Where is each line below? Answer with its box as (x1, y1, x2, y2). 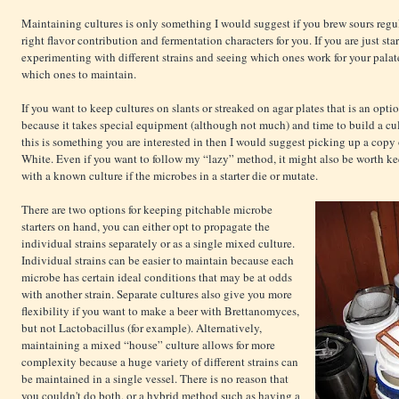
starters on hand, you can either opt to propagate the (21, 218, 270, 235)
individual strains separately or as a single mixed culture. (21, 235, 295, 252)
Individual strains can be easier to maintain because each (21, 252, 294, 269)
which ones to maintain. (21, 66, 136, 83)
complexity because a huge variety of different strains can (21, 354, 298, 370)
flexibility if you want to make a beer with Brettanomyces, (21, 303, 299, 320)
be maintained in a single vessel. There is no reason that (21, 370, 289, 387)
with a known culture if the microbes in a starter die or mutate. (21, 167, 318, 184)
